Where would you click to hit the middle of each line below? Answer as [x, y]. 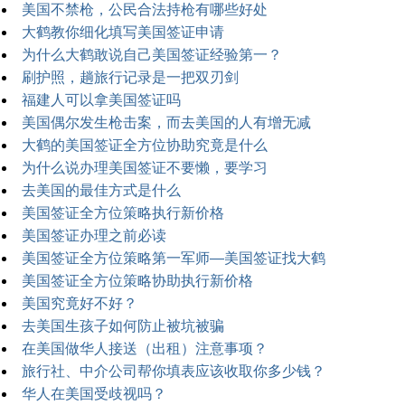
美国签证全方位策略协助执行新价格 [137, 281]
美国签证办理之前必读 [94, 235]
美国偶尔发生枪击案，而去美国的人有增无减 [166, 122]
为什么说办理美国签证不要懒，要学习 [145, 168]
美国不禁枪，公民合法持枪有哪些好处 [145, 9]
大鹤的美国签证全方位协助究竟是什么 [145, 145]
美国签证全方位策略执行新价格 [123, 213]
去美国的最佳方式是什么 [101, 190]
